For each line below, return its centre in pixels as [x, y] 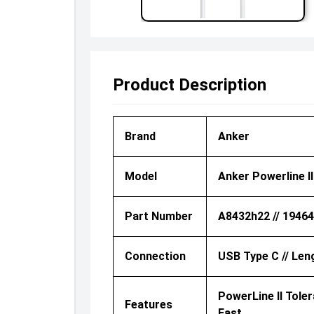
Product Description [189, 85]
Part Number [158, 216]
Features [148, 305]
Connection [155, 256]
